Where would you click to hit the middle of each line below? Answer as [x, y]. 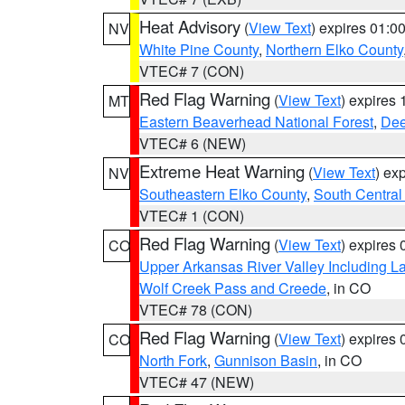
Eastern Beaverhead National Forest [256, 122]
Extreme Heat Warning [222, 171]
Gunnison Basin [266, 360]
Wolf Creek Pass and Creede [233, 288]
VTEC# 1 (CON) [192, 216]
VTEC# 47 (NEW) [197, 382]
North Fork [173, 360]
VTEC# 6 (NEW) [193, 143]
